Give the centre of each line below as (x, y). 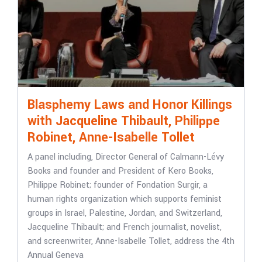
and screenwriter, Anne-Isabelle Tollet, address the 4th (131, 241)
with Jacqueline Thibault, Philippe (123, 121)
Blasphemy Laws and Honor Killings (130, 105)
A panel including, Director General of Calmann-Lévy (125, 157)
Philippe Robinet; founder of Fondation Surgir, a (117, 185)
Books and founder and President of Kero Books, (120, 171)
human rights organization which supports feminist (124, 199)
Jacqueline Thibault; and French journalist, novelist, (124, 227)
